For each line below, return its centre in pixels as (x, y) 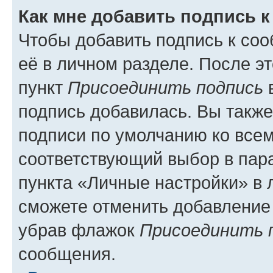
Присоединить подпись (165, 87)
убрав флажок (79, 230)
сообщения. (67, 253)
